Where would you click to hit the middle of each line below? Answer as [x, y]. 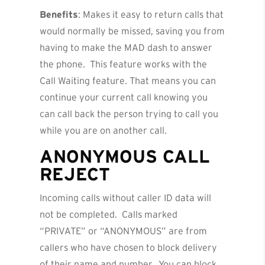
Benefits [59, 14]
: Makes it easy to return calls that [151, 14]
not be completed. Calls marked [109, 214]
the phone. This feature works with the [124, 64]
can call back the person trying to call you [129, 114]
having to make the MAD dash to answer [126, 48]
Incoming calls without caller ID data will [126, 198]
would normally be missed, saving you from [132, 31]
